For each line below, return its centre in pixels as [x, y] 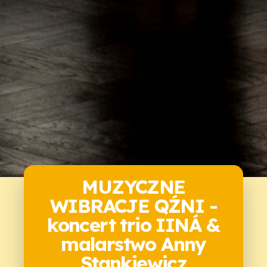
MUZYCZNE [133, 187]
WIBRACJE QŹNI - [133, 206]
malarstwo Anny [133, 244]
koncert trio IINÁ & [133, 225]
